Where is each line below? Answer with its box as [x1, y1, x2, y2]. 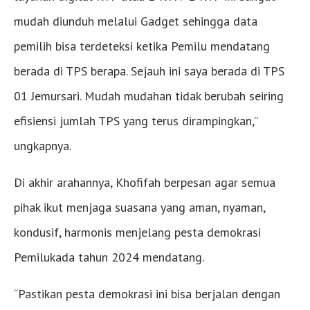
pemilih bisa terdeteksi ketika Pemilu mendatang [14, 37, 270, 54]
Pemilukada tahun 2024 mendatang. [14, 248, 204, 265]
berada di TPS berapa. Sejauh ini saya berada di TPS [14, 62, 284, 79]
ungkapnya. [14, 137, 71, 154]
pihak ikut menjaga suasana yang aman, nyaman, [14, 199, 265, 215]
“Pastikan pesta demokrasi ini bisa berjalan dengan [14, 285, 280, 302]
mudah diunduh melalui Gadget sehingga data [14, 12, 257, 29]
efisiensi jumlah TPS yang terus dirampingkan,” [14, 112, 257, 129]
